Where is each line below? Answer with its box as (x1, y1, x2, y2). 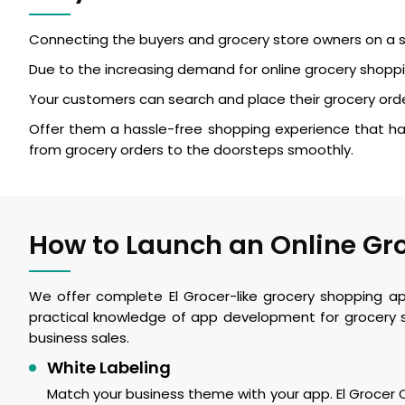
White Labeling (47, 356, 171, 379)
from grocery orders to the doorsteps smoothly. (29, 140, 353, 159)
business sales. (29, 328, 129, 347)
